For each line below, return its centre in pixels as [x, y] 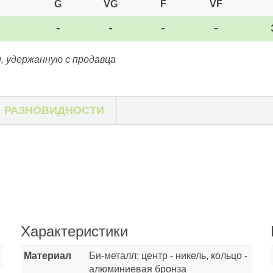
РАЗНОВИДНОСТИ [54, 110]
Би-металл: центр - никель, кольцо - [168, 256]
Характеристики [74, 231]
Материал [48, 256]
